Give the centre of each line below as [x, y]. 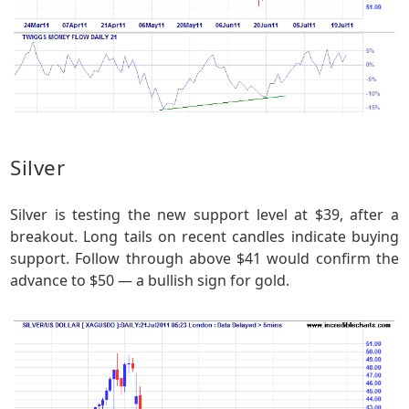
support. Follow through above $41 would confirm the [204, 259]
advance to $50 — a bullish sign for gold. [150, 281]
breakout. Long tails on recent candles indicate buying [204, 237]
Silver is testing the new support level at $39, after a [204, 215]
